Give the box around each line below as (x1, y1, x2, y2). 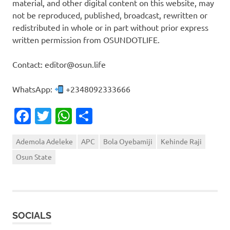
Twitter (51, 106, 105, 126)
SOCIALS (12, 210, 51, 221)
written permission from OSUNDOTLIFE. (12, 34, 160, 45)
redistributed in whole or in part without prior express (12, 22, 208, 33)
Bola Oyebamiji (103, 137, 152, 146)
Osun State (16, 152, 52, 161)
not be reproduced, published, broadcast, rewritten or (12, 10, 207, 21)
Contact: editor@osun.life (12, 59, 106, 70)
